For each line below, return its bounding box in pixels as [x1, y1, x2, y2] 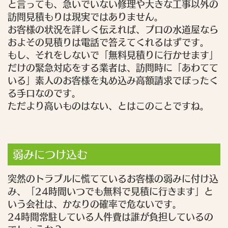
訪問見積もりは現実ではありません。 [8, 12, 163, 22]
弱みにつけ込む [13, 149, 88, 160]
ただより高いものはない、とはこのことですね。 [8, 101, 209, 111]
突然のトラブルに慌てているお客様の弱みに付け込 [8, 174, 218, 184]
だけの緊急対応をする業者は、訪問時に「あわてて [8, 63, 218, 73]
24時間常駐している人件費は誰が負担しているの [8, 212, 213, 222]
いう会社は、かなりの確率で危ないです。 [8, 199, 182, 209]
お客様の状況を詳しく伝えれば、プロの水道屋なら [8, 25, 218, 35]
